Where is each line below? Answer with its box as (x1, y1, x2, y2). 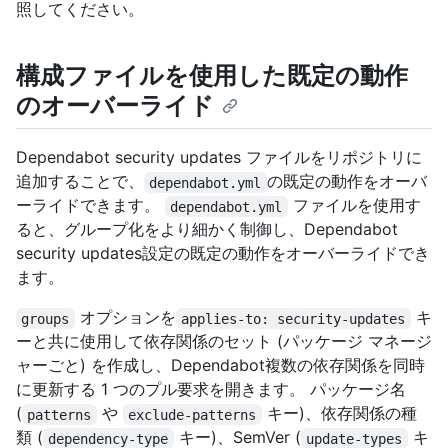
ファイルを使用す (287, 195, 421, 216)
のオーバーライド (16, 91, 214, 121)
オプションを (74, 307, 176, 328)
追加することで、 (16, 171, 144, 192)
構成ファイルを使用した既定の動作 (16, 61, 408, 91)
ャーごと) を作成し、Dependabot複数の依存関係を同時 (16, 355, 425, 376)
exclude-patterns (128, 406, 257, 423)
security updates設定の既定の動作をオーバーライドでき (16, 243, 430, 264)
